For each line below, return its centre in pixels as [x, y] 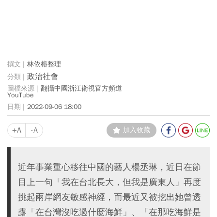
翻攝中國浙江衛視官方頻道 [81, 88]
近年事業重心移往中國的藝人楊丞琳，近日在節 [109, 167]
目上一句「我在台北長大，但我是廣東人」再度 [109, 182]
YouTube [21, 95]
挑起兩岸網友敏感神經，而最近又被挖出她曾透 [109, 197]
